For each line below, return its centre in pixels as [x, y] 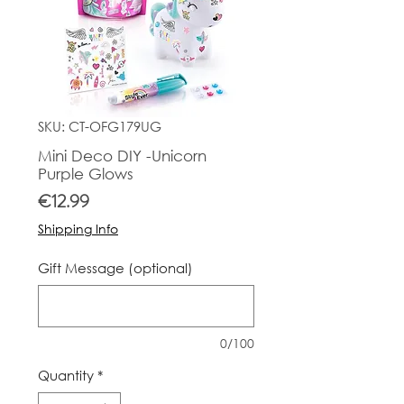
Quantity [66, 375]
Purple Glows [86, 173]
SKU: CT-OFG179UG [100, 126]
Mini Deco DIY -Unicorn [122, 155]
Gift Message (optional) [115, 267]
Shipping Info [78, 228]
